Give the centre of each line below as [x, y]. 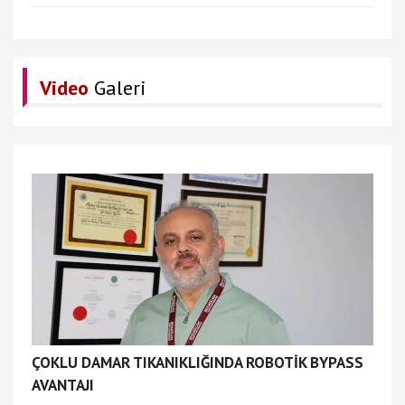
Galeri [118, 88]
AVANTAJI [63, 386]
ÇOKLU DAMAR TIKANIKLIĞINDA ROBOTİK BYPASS [198, 363]
